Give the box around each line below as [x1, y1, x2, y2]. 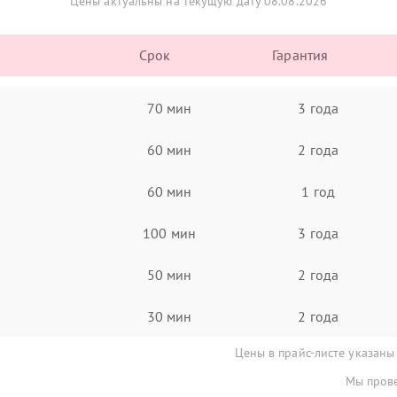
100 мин [143, 223, 196, 242]
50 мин [146, 265, 192, 284]
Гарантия [272, 46, 329, 64]
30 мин [146, 307, 192, 325]
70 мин [146, 98, 192, 117]
